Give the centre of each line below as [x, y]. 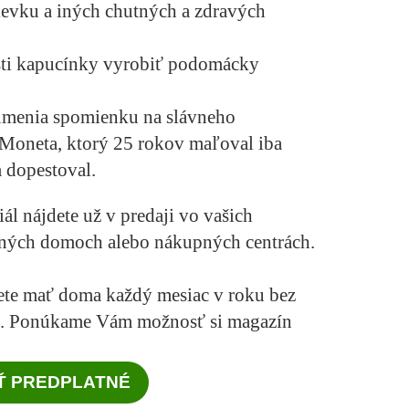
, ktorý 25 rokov [123, 144]
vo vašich [214, 216]
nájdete [51, 216]
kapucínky [60, 64]
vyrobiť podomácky [181, 64]
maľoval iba [236, 144]
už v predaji [129, 216]
